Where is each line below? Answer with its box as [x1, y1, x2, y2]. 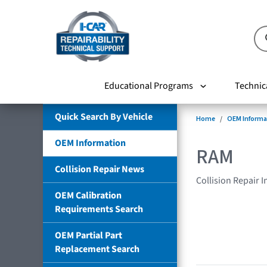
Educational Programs [104, 79, 193, 92]
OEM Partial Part [55, 228, 122, 242]
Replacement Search [55, 242, 139, 256]
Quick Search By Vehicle [55, 110, 153, 123]
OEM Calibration [55, 188, 122, 202]
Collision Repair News [55, 162, 144, 176]
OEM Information [55, 136, 126, 150]
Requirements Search [55, 202, 143, 216]
